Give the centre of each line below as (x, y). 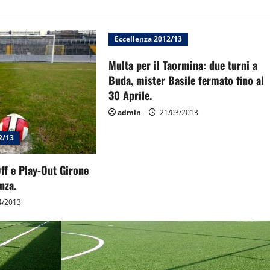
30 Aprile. (130, 95)
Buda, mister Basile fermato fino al (187, 80)
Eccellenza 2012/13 (149, 39)
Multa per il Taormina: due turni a (183, 65)
